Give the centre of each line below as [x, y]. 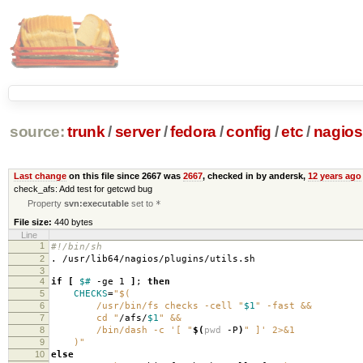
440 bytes [73, 222]
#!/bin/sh [77, 246]
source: [37, 132]
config [249, 132]
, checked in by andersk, [255, 175]
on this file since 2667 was [124, 175]
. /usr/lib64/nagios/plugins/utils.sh [153, 258]
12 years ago [334, 175]
